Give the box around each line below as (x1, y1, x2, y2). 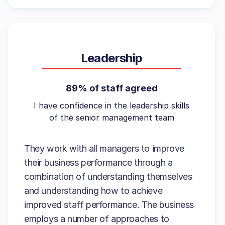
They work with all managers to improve (24, 143, 184, 154)
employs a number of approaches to (24, 213, 169, 224)
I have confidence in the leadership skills (34, 100, 189, 110)
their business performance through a (24, 157, 173, 168)
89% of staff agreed (65, 83, 158, 93)
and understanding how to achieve (24, 185, 163, 196)
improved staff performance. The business (24, 199, 194, 210)
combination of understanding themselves (24, 171, 192, 182)
